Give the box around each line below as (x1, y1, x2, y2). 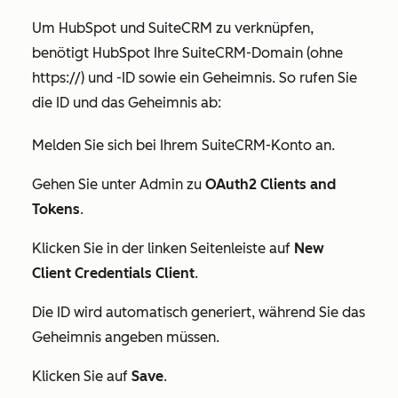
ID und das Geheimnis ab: (52, 94, 221, 112)
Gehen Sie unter (32, 176, 139, 194)
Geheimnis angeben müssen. (32, 329, 219, 346)
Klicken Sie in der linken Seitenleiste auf (32, 240, 294, 258)
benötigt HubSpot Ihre (32, 44, 182, 62)
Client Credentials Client (32, 265, 195, 283)
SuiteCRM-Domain (182, 44, 306, 62)
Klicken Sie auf (32, 368, 131, 386)
